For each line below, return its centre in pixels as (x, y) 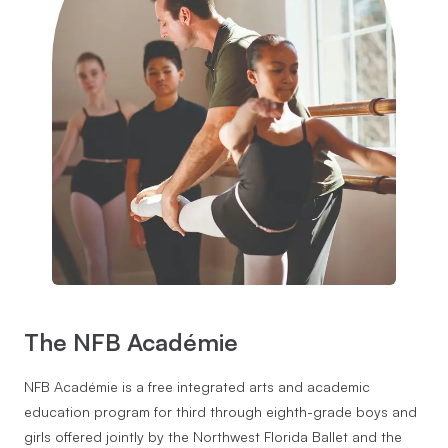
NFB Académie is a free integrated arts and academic (197, 387)
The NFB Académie (131, 341)
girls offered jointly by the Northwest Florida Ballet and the (213, 437)
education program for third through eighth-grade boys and (220, 412)
